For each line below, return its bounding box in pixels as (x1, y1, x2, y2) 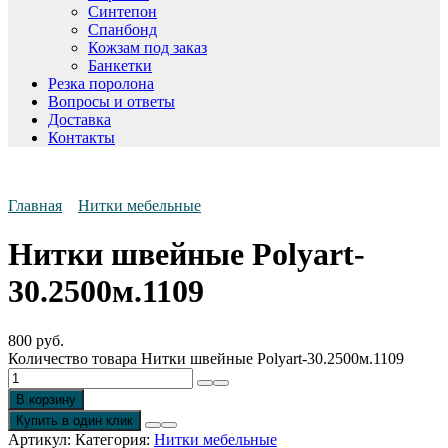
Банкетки (88, 56, 152, 74)
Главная (8, 196, 62, 214)
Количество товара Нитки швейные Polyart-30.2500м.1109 (8, 349, 404, 367)
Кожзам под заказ (88, 38, 207, 56)
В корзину (16, 391, 76, 407)
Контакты (48, 128, 115, 146)
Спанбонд (88, 20, 157, 38)
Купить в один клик (16, 412, 133, 428)
